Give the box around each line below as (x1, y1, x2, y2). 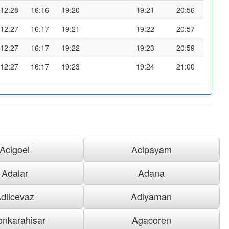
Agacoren (131, 213, 171, 226)
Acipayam (131, 142, 172, 156)
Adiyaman (131, 189, 172, 203)
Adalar (1, 166, 28, 179)
